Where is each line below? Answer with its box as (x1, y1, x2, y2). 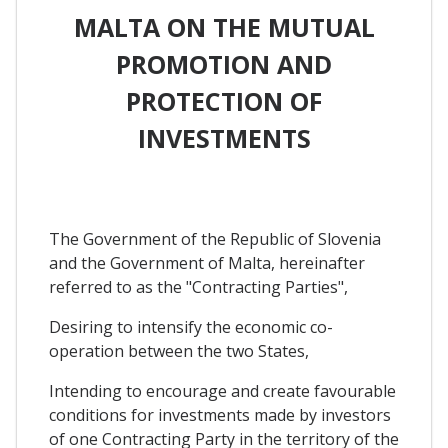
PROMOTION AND (116, 46, 332, 81)
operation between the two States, (49, 340, 309, 363)
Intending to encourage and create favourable (49, 380, 396, 403)
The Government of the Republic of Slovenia (49, 228, 381, 251)
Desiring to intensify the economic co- (49, 316, 333, 339)
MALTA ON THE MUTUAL (73, 9, 375, 44)
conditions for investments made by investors (49, 404, 391, 427)
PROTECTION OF (126, 83, 322, 118)
